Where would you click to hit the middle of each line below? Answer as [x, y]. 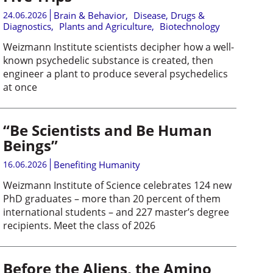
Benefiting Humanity [97, 164]
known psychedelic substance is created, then [108, 60]
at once [20, 87]
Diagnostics [27, 26]
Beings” [30, 145]
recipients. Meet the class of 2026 [79, 225]
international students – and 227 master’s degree [116, 212]
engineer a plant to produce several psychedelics [115, 73]
